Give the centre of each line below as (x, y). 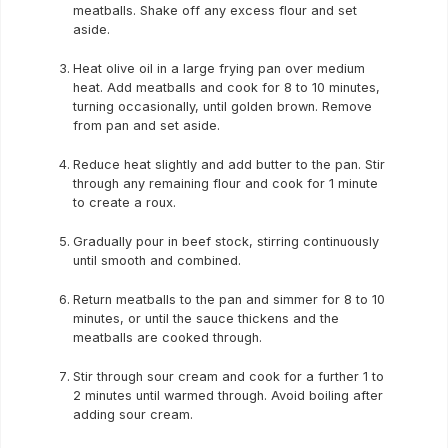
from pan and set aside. (146, 125)
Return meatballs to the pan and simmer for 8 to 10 (229, 299)
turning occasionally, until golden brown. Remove (222, 106)
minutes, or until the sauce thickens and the (206, 318)
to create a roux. (124, 202)
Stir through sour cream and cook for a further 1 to (228, 376)
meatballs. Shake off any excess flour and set (215, 10)
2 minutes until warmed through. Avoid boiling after (228, 395)
